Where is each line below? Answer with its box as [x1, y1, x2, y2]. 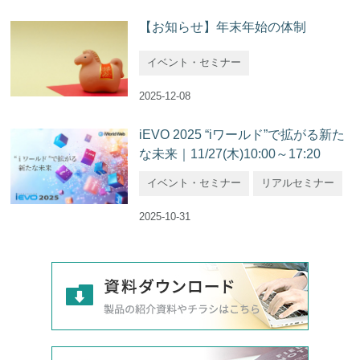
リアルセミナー [261, 177, 335, 190]
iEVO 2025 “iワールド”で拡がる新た [139, 128, 346, 142]
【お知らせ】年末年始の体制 [139, 20, 307, 35]
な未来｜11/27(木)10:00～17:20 [139, 147, 321, 162]
